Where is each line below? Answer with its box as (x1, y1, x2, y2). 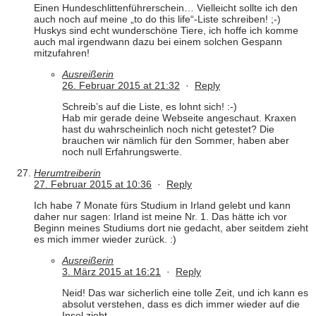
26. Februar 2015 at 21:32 (62, 80, 180, 92)
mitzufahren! (34, 47, 90, 59)
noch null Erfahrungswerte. (62, 146, 182, 158)
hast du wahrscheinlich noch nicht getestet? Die (62, 123, 274, 135)
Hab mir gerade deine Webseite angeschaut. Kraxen (62, 112, 296, 124)
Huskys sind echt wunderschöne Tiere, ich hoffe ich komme (34, 25, 298, 37)
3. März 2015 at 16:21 (62, 266, 161, 278)
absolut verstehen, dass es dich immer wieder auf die (62, 298, 300, 310)
